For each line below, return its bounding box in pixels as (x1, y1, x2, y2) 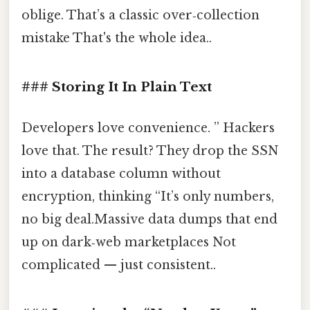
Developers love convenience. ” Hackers (21, 120, 275, 136)
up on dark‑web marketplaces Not (21, 235, 236, 250)
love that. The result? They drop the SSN (21, 143, 279, 159)
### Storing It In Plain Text (21, 79, 212, 95)
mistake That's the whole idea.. (21, 30, 212, 46)
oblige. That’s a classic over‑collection (21, 8, 259, 24)
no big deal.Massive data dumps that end (21, 212, 277, 228)
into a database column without (21, 166, 221, 182)
